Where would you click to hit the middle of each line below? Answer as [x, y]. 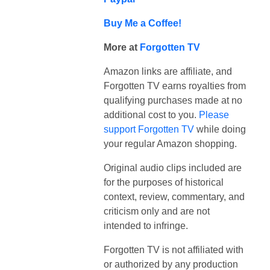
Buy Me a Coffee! [143, 23]
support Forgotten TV [149, 129]
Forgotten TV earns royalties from [175, 86]
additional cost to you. [151, 115]
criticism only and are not [157, 211]
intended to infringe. [146, 225]
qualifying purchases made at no [173, 100]
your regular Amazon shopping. [170, 143]
